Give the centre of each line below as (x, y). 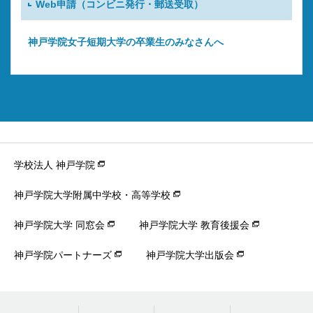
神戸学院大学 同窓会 (59, 225)
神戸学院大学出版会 (190, 255)
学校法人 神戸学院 (54, 165)
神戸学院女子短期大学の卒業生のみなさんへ (126, 42)
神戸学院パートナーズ (63, 255)
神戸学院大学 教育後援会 (194, 225)
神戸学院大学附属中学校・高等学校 (92, 195)
